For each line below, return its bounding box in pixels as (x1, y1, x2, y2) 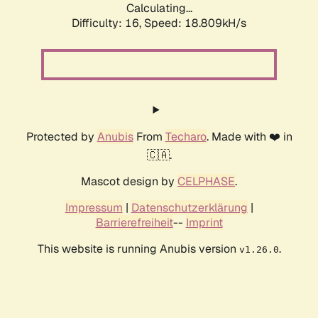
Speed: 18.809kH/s (144, 16, 246, 31)
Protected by (26, 129, 97, 145)
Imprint (185, 215, 223, 231)
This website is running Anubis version (37, 241, 239, 257)
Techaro (165, 129, 207, 145)
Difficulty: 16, (72, 16, 144, 31)
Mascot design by (81, 174, 177, 190)
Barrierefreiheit (95, 215, 173, 231)
